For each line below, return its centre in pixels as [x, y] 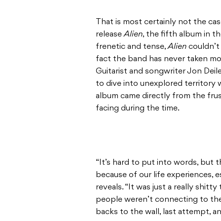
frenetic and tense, [132, 47]
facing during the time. [138, 109]
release [110, 35]
